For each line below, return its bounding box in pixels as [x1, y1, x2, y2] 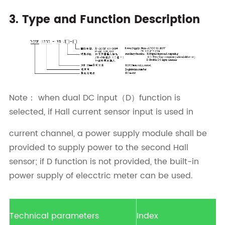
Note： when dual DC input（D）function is [9, 91, 180, 105]
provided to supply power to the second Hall [9, 141, 188, 155]
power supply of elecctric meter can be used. [9, 169, 193, 183]
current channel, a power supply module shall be [9, 127, 207, 141]
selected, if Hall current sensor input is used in [9, 105, 193, 119]
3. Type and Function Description [9, 11, 200, 29]
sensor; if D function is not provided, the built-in [9, 155, 199, 169]
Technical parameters [9, 209, 99, 223]
